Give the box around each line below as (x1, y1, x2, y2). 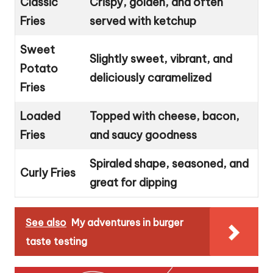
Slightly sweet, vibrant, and (90, 52, 232, 66)
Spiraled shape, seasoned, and (90, 157, 249, 171)
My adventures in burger (71, 216, 183, 229)
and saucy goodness (90, 128, 197, 143)
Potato (20, 62, 58, 76)
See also (26, 216, 66, 229)
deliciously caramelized (90, 71, 211, 85)
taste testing (26, 235, 87, 248)
